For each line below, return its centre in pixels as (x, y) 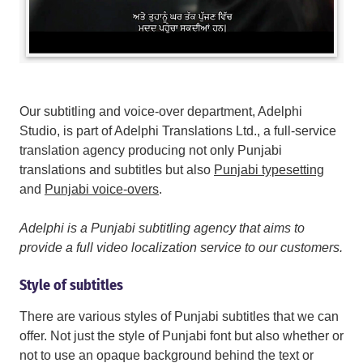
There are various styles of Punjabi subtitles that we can (179, 317)
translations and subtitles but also (117, 170)
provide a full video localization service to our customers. (181, 248)
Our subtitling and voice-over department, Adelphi (161, 112)
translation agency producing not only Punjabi (151, 151)
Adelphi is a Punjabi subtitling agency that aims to (162, 228)
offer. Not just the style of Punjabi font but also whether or (181, 336)
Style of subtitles (71, 286)
